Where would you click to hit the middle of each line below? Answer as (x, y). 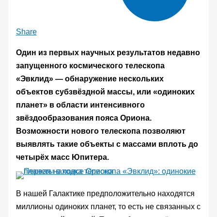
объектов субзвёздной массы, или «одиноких (105, 92)
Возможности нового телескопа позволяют (101, 131)
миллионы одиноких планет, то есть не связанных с (108, 206)
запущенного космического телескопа (90, 65)
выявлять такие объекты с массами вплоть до (107, 144)
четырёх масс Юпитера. (62, 157)
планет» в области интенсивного (80, 105)
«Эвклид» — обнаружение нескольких (90, 78)
